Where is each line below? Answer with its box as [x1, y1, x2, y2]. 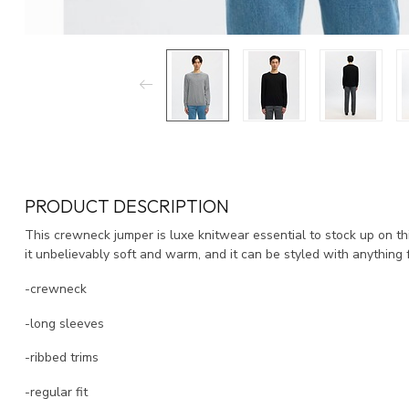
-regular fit [25, 383, 88, 402]
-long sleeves [25, 314, 104, 332]
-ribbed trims [25, 349, 99, 367]
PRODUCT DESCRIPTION [25, 194, 229, 217]
